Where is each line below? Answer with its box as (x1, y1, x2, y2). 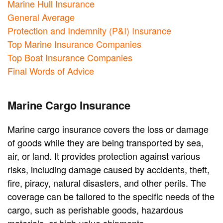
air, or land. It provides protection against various (7, 149, 200, 163)
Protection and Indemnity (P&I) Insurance (7, 24, 171, 37)
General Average (7, 10, 75, 24)
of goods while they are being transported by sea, (7, 136, 204, 149)
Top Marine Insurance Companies (7, 37, 141, 51)
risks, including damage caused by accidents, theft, (7, 163, 210, 176)
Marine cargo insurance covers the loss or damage (7, 122, 209, 136)
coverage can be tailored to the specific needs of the (7, 190, 215, 203)
